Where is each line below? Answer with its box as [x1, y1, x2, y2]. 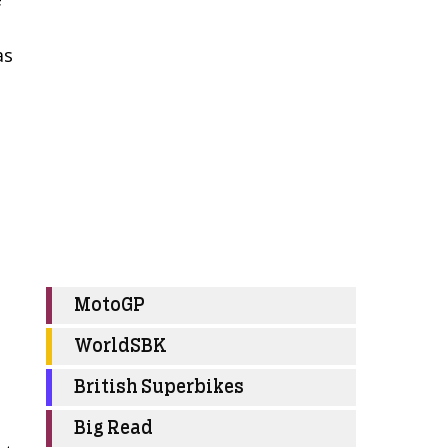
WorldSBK [74, 337, 167, 357]
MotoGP [74, 296, 145, 316]
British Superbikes [74, 378, 244, 398]
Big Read [74, 419, 153, 439]
